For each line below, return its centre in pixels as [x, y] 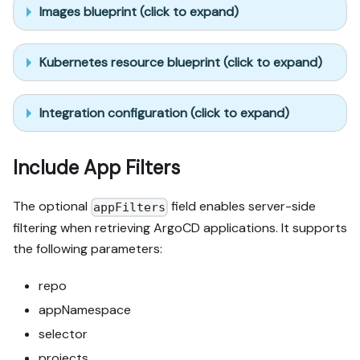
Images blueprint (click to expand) [139, 11]
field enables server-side [242, 207]
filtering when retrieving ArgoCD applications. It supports [180, 227]
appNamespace [85, 309]
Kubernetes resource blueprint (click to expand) [181, 62]
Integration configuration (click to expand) [164, 112]
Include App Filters [96, 168]
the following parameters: [88, 248]
